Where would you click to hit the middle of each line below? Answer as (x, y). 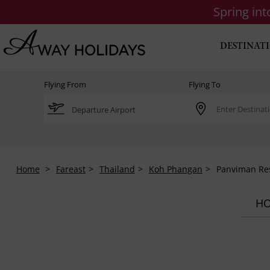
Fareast (71, 169)
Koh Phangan (175, 169)
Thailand (117, 169)
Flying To (205, 84)
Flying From (65, 84)
